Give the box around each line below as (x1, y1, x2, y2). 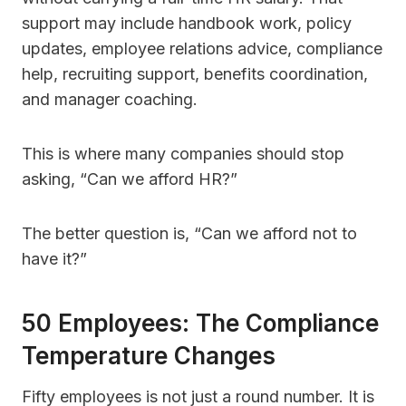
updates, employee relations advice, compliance (22, 39, 382, 59)
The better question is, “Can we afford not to (22, 224, 357, 244)
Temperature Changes (22, 342, 275, 371)
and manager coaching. (22, 90, 198, 110)
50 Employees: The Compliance (22, 309, 379, 338)
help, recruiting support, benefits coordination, (22, 64, 368, 84)
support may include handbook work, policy (22, 14, 352, 34)
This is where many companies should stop (22, 144, 344, 164)
